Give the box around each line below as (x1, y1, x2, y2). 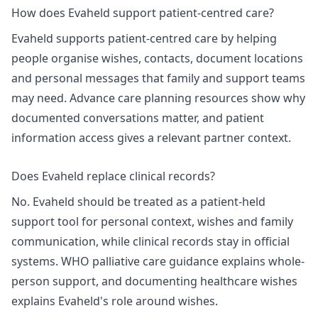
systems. (11, 253, 61, 269)
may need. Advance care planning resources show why (11, 89, 305, 106)
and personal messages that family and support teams (11, 70, 305, 86)
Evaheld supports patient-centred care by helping (11, 30, 277, 46)
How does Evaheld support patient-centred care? (11, 4, 274, 21)
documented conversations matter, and (11, 109, 226, 126)
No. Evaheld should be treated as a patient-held (11, 193, 265, 209)
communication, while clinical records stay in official (11, 233, 290, 249)
